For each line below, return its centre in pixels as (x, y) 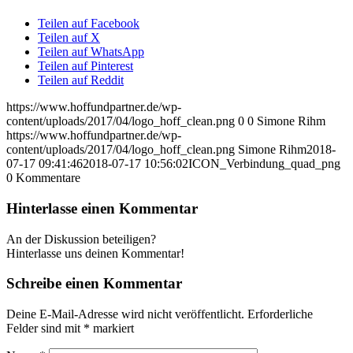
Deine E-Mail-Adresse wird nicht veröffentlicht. (125, 314)
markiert (112, 329)
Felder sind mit (45, 329)
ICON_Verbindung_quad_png (264, 164)
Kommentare (48, 178)
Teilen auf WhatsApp (91, 52)
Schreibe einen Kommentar (94, 284)
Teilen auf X (69, 38)
